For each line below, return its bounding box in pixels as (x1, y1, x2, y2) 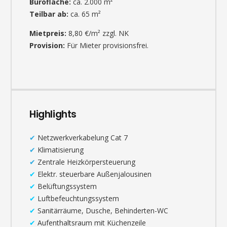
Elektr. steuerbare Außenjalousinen (35, 169, 152, 179)
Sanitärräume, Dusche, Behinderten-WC (35, 205, 168, 215)
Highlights (29, 106, 77, 121)
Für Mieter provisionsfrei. (65, 40, 148, 50)
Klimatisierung (35, 144, 84, 155)
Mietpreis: (29, 28, 66, 38)
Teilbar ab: (29, 9, 68, 19)
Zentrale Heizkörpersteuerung (35, 157, 135, 167)
